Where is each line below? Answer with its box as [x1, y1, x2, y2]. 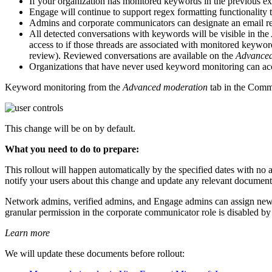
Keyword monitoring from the [5, 81, 123, 92]
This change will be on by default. [5, 123, 135, 134]
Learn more [5, 227, 50, 238]
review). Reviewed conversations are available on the [29, 50, 236, 61]
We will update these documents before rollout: [5, 248, 185, 259]
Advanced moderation [123, 81, 208, 92]
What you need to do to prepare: [5, 143, 139, 154]
